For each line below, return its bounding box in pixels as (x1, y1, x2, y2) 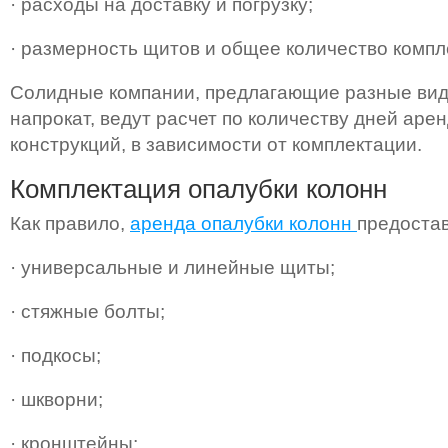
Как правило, (10, 212, 130, 234)
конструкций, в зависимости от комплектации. (10, 133, 422, 155)
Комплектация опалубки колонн (10, 173, 387, 204)
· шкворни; (10, 388, 103, 410)
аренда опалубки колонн (130, 212, 357, 234)
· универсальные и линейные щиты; (10, 256, 335, 278)
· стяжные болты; (10, 300, 165, 322)
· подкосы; (10, 344, 101, 366)
